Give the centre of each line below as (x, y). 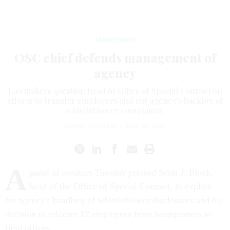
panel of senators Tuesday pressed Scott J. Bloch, (121, 172)
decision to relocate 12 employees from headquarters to (108, 214)
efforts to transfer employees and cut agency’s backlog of (115, 100)
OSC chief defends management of (115, 57)
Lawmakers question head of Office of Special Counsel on (115, 91)
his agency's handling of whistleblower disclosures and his (114, 200)
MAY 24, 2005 (146, 126)
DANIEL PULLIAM (90, 126)
